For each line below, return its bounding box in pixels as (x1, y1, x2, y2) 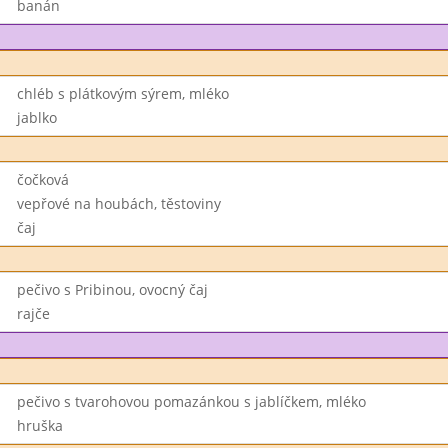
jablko (16, 108, 57, 127)
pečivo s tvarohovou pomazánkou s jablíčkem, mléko (16, 392, 366, 411)
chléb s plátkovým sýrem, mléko (16, 84, 229, 103)
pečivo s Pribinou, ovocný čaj (16, 280, 208, 299)
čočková (16, 170, 69, 189)
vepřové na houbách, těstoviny (16, 194, 221, 213)
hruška (16, 416, 63, 435)
